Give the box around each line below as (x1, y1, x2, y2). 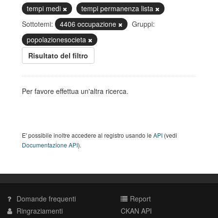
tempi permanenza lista (81, 3, 155, 13)
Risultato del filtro (28, 51, 88, 60)
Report (128, 194, 151, 203)
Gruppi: (132, 19, 155, 29)
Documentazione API (22, 141, 78, 149)
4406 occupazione (60, 19, 118, 29)
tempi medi (27, 3, 63, 13)
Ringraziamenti (15, 206, 63, 216)
